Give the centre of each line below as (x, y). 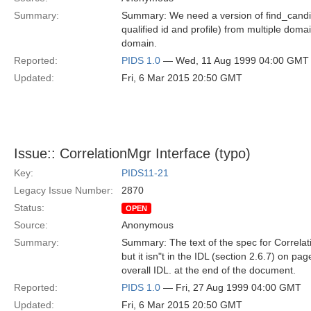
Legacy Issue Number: (64, 190)
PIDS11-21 (145, 173)
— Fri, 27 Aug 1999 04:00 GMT (231, 287)
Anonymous (148, 225)
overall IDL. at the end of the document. (209, 270)
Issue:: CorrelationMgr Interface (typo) (132, 153)
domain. (139, 43)
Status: (29, 208)
